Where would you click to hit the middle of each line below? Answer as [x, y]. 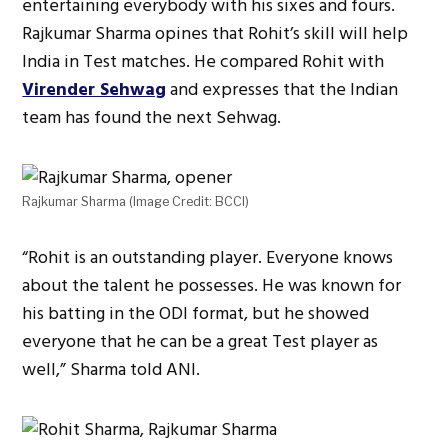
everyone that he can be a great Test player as [200, 341]
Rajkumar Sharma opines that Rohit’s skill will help [215, 33]
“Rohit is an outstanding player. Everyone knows [208, 257]
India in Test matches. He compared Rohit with [203, 61]
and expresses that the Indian [282, 89]
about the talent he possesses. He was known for [212, 285]
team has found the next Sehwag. [152, 117]
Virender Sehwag [94, 89]
